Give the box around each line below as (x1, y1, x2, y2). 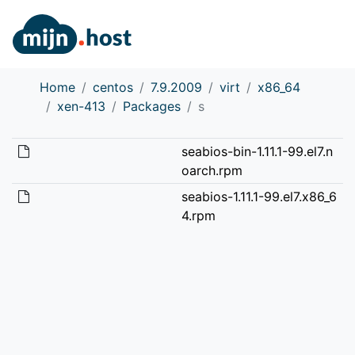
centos (93, 78, 133, 95)
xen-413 (57, 97, 105, 114)
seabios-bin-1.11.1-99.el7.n (181, 143, 333, 159)
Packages (123, 97, 181, 114)
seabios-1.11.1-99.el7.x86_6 (181, 188, 337, 204)
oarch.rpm (181, 162, 242, 178)
